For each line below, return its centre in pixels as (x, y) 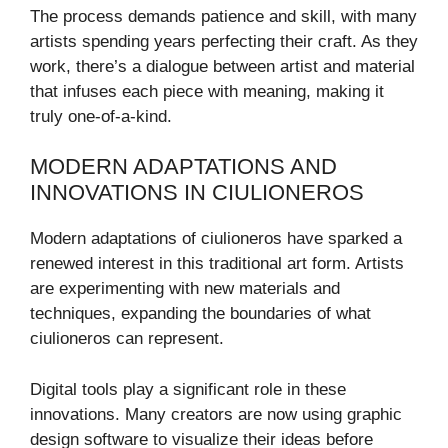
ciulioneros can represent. (127, 339)
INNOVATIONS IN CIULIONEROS (197, 193)
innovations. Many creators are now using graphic (216, 414)
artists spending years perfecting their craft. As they (224, 41)
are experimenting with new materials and (185, 289)
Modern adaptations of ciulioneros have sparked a (216, 239)
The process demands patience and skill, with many (223, 16)
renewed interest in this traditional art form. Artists (217, 264)
